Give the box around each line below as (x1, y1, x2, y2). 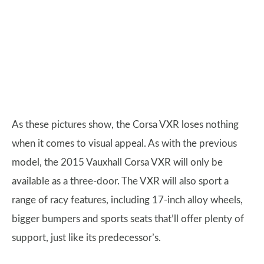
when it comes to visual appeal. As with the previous (12, 138, 237, 148)
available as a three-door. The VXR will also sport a (12, 176, 229, 186)
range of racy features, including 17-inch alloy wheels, (12, 195, 243, 205)
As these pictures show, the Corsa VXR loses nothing (12, 120, 239, 130)
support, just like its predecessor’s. (12, 233, 161, 243)
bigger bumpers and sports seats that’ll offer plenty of (12, 214, 244, 224)
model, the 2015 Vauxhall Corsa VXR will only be (12, 157, 223, 167)
